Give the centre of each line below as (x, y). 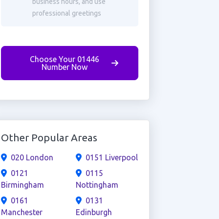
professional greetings (66, 13)
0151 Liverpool (111, 157)
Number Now (64, 67)
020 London (32, 157)
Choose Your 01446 (64, 59)
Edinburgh (94, 212)
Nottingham (97, 185)
